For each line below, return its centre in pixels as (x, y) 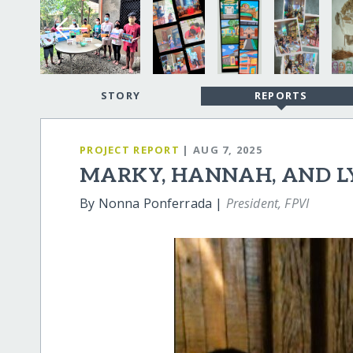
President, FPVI (268, 204)
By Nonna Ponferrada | (153, 204)
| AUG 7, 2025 (223, 149)
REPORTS (281, 96)
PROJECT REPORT (130, 149)
